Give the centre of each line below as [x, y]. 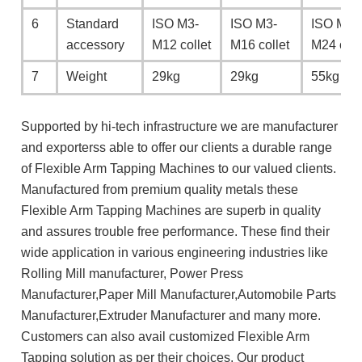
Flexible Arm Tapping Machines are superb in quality [171, 210]
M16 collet [260, 45]
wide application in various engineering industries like [175, 253]
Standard [93, 24]
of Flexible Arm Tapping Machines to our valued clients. [179, 168]
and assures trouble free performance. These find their [176, 232]
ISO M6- [335, 24]
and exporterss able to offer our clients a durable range [177, 147]
